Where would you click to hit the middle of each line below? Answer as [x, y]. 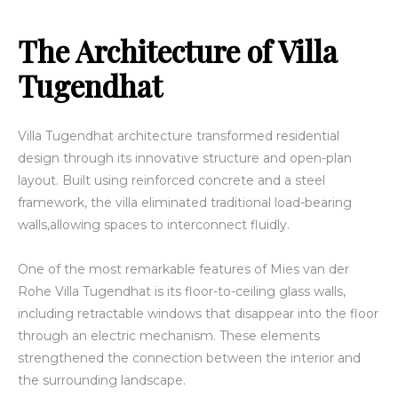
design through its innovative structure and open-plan [185, 158]
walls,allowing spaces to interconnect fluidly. [154, 224]
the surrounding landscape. [102, 380]
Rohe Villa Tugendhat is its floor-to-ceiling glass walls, [182, 291]
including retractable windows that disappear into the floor [198, 313]
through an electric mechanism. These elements [169, 335]
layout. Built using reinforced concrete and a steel [171, 180]
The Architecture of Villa [178, 50]
